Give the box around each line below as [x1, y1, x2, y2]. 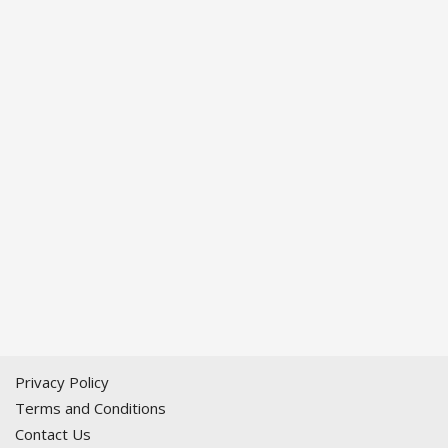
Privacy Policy [15, 372, 109, 392]
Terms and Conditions [15, 398, 166, 418]
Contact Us [15, 424, 91, 444]
